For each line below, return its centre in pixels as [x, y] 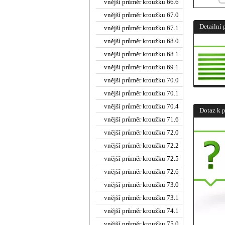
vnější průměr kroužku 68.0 [141, 41]
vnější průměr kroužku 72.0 [141, 132]
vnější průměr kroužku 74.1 [141, 211]
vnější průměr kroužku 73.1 [141, 198]
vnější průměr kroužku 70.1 [141, 93]
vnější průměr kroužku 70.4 [141, 106]
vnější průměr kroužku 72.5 [141, 158]
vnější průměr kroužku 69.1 [141, 67]
